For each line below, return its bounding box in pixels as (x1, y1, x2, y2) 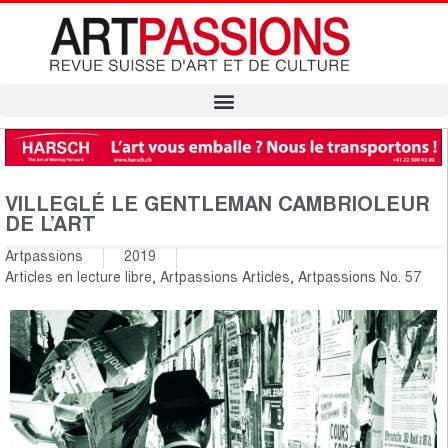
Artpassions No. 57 (298, 271, 421, 286)
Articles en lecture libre (5, 271, 152, 286)
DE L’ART (5, 215, 96, 236)
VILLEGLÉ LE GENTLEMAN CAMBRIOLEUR (5, 195, 430, 216)
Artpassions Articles (160, 271, 290, 286)
